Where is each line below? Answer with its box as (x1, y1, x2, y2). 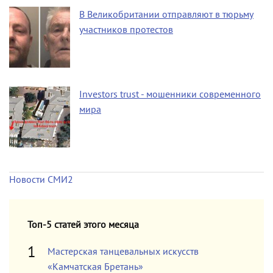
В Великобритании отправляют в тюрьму (79, 9, 253, 19)
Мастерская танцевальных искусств (48, 246, 199, 257)
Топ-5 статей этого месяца (27, 219, 139, 230)
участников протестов (79, 24, 173, 35)
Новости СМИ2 (9, 174, 73, 185)
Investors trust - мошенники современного (79, 88, 261, 99)
